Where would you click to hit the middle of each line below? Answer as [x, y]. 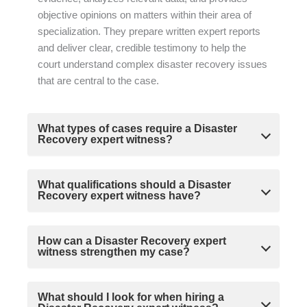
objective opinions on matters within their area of [145, 15]
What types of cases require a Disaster [137, 129]
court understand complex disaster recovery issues [152, 65]
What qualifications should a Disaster [134, 185]
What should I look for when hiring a [131, 297]
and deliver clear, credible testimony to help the [142, 48]
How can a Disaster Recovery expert [132, 241]
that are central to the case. [98, 81]
